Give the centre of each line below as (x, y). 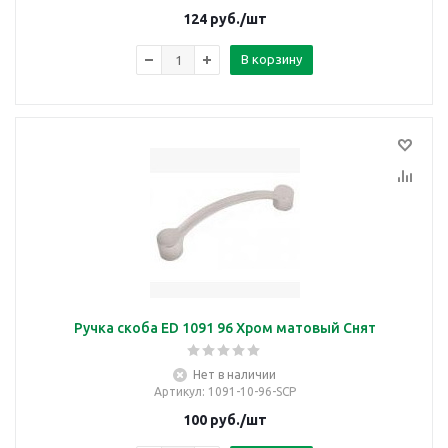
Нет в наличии (234, 374)
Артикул (177, 391)
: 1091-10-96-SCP (248, 391)
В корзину (271, 59)
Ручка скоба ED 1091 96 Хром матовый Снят (224, 328)
